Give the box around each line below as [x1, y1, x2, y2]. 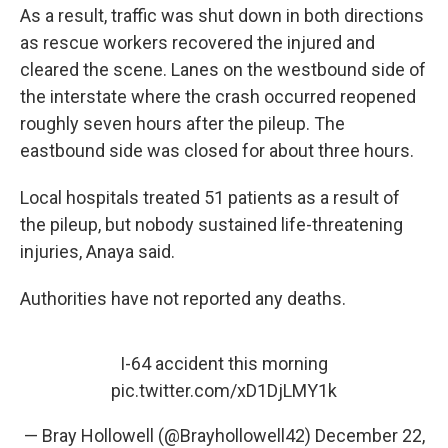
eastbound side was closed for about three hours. [20, 140, 414, 162]
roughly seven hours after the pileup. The [20, 113, 345, 135]
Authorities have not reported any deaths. [20, 288, 346, 310]
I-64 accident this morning [120, 353, 328, 375]
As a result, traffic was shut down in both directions [20, 5, 424, 27]
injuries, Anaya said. [20, 241, 175, 263]
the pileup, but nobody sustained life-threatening [20, 214, 403, 236]
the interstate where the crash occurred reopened [20, 86, 416, 108]
